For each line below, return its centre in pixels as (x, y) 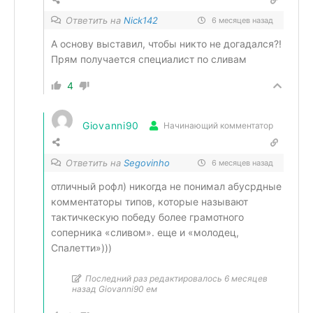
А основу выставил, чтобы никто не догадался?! (166, 43)
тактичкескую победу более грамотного (147, 217)
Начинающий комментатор (218, 126)
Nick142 (141, 20)
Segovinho (147, 162)
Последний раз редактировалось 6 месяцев (176, 278)
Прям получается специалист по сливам (149, 59)
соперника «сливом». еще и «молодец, (145, 232)
